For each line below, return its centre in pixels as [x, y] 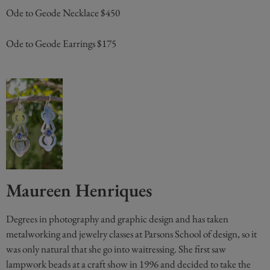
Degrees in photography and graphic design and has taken [117, 218]
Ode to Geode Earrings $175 [61, 43]
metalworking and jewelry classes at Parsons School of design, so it [131, 234]
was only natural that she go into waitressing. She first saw [116, 249]
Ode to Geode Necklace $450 [63, 13]
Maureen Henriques [79, 190]
